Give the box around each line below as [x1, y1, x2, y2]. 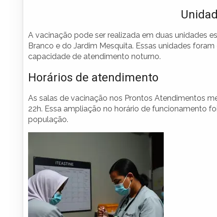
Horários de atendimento [28, 71, 158, 85]
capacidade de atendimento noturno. [28, 52, 161, 62]
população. [28, 115, 68, 124]
